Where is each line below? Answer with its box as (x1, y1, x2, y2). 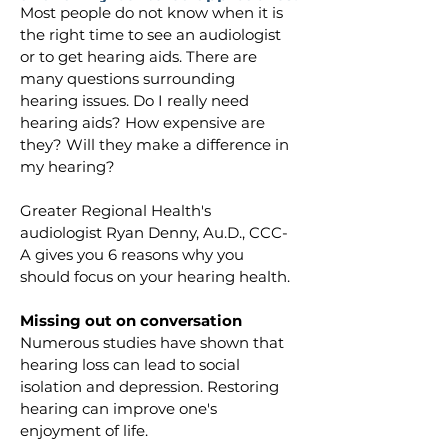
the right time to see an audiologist (20, 25, 285, 44)
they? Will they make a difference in (20, 135, 293, 154)
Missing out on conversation (20, 311, 242, 330)
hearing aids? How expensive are (20, 113, 269, 132)
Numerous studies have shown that (20, 333, 288, 352)
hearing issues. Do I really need (20, 91, 253, 110)
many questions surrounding (20, 69, 239, 88)
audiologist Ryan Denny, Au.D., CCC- (20, 223, 288, 242)
